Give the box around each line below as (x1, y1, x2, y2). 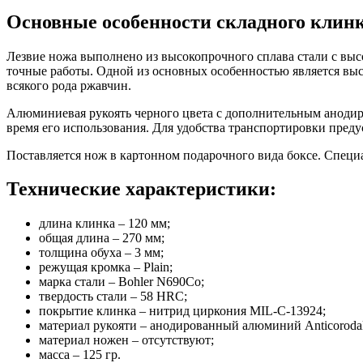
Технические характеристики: (6, 178, 276, 200)
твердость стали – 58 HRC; (39, 289, 187, 304)
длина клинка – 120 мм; (39, 216, 170, 231)
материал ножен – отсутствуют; (39, 333, 214, 348)
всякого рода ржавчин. (6, 78, 131, 92)
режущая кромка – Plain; (39, 260, 173, 275)
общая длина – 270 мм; (39, 231, 164, 246)
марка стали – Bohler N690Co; (39, 275, 204, 289)
